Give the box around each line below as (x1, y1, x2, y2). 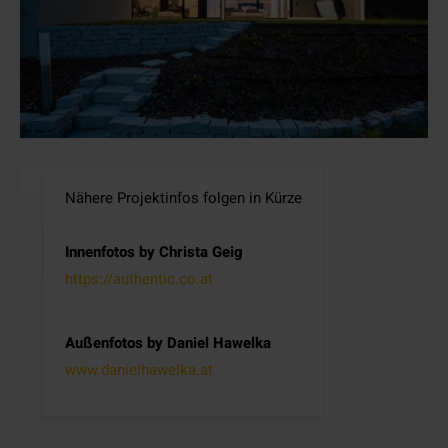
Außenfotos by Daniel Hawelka (64, 332, 271, 355)
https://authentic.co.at (64, 268, 213, 291)
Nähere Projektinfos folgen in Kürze (64, 187, 302, 210)
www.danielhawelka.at (64, 359, 213, 382)
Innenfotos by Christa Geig (64, 241, 243, 264)
